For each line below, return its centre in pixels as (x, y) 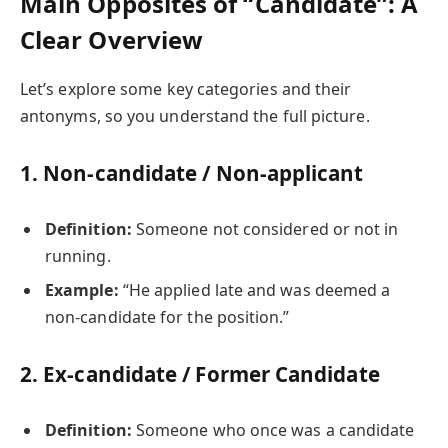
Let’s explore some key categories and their (186, 88)
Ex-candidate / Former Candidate (211, 373)
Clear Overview (112, 39)
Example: (82, 289)
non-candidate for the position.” (167, 316)
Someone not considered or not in (265, 228)
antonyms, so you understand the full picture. (195, 115)
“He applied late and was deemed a (254, 289)
